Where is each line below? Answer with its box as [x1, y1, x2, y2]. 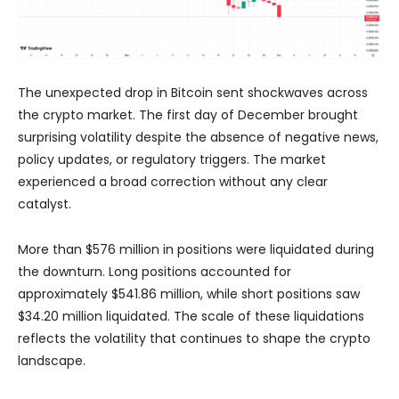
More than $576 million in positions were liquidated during [18, 240, 374, 259]
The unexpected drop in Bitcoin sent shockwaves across [18, 84, 368, 102]
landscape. [18, 352, 85, 370]
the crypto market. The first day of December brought [18, 106, 358, 125]
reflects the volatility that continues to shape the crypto [18, 330, 370, 348]
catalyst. [18, 195, 71, 214]
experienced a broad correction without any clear [18, 173, 328, 191]
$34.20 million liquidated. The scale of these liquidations [18, 307, 364, 326]
